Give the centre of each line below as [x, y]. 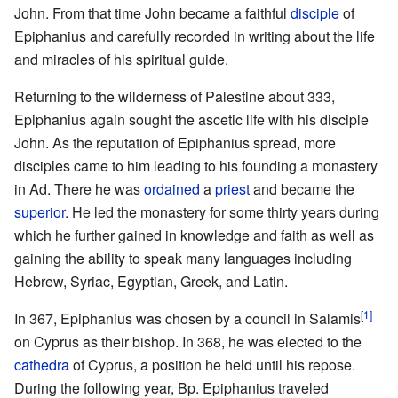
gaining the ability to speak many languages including [183, 258]
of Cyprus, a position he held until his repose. [212, 364]
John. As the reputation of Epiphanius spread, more [175, 142]
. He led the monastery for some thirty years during [222, 211]
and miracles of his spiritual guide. [121, 59]
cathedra [42, 364]
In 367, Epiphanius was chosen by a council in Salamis [187, 318]
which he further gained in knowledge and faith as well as [194, 235]
